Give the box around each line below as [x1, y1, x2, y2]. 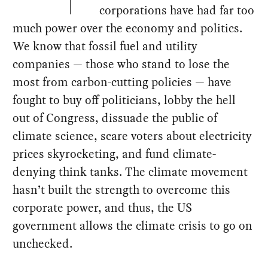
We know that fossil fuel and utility [13, 38, 198, 55]
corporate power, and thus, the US [13, 199, 193, 217]
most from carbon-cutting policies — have [13, 74, 232, 91]
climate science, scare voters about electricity [13, 127, 252, 145]
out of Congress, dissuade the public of [13, 109, 218, 127]
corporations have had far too [99, 2, 255, 19]
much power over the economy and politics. [13, 20, 243, 37]
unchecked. [13, 235, 73, 252]
